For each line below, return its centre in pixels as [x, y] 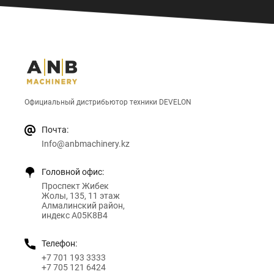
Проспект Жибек [75, 186]
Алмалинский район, [83, 206]
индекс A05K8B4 [75, 216]
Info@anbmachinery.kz [86, 144]
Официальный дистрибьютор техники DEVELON [108, 102]
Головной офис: [73, 172]
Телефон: [59, 244]
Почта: [55, 130]
